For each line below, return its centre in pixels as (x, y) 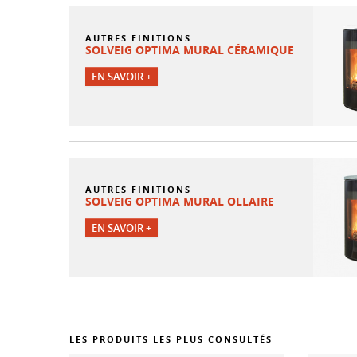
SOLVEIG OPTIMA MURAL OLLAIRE (180, 201)
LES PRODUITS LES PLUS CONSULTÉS (171, 339)
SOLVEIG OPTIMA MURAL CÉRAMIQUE (190, 49)
